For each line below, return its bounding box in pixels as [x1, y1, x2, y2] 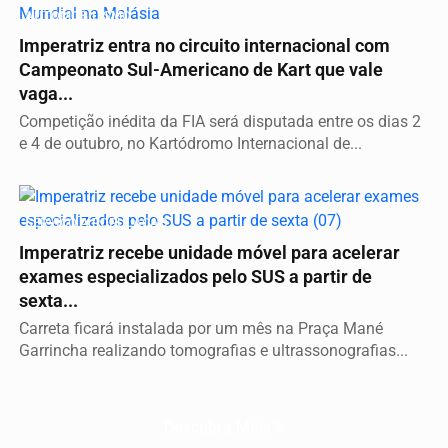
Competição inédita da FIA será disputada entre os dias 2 [19, 111, 421, 131]
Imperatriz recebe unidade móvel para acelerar [19, 242, 400, 263]
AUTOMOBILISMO [25, 7, 131, 23]
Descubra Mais [163, 417, 271, 437]
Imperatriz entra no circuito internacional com [19, 35, 390, 56]
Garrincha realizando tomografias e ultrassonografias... [19, 340, 408, 360]
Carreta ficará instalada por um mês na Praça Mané [19, 318, 383, 338]
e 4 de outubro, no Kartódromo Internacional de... [19, 133, 362, 153]
